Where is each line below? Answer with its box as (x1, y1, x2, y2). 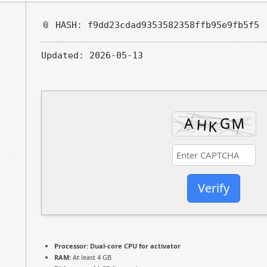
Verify (198, 180, 229, 197)
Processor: (54, 241, 88, 250)
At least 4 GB (71, 252, 111, 262)
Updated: (41, 49, 84, 61)
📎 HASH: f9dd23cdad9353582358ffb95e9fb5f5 (41, 20, 259, 30)
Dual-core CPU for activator (88, 241, 181, 250)
